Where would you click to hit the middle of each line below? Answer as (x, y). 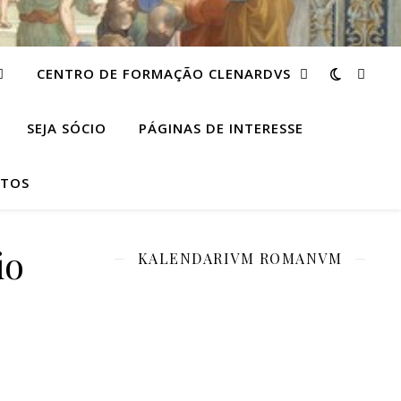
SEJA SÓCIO (67, 128)
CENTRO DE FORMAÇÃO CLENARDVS (163, 73)
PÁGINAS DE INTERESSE (221, 128)
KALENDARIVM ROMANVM (240, 258)
